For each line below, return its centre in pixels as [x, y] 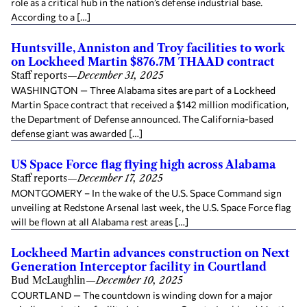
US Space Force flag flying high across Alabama [143, 165]
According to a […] [51, 17]
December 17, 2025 [120, 179]
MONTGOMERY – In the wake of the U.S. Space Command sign [146, 193]
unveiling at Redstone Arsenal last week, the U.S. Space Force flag [151, 208]
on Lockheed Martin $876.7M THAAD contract [143, 62]
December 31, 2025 [121, 76]
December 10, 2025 [139, 281]
